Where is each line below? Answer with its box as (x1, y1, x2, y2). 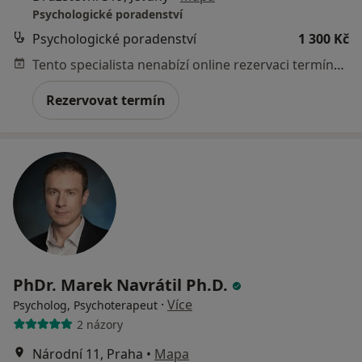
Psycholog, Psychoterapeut (13, 297, 158, 314)
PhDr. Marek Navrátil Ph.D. (13, 274, 232, 297)
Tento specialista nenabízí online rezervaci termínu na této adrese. (334, 56, 344, 74)
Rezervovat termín (46, 91, 166, 110)
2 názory (76, 316, 123, 332)
